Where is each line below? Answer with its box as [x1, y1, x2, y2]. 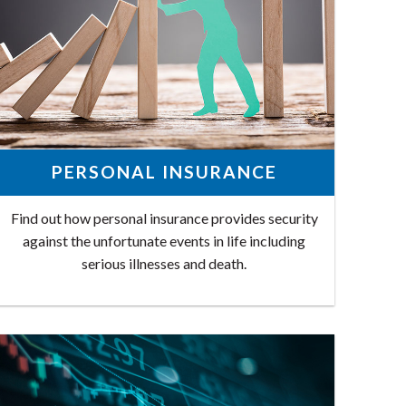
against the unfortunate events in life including [23, 231, 306, 249]
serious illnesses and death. [82, 254, 247, 272]
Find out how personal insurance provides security [10, 208, 318, 227]
